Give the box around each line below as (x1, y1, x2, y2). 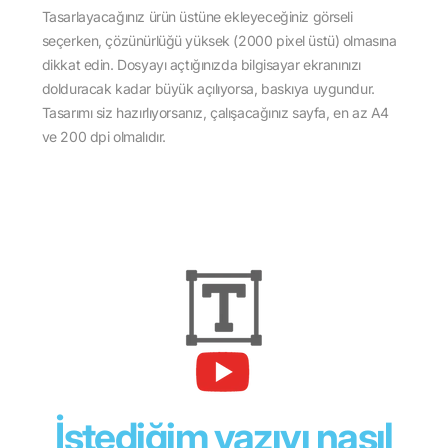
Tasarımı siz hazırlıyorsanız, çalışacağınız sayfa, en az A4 (41, 104, 389, 122)
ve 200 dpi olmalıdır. (41, 128, 166, 146)
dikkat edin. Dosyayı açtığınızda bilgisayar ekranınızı (41, 56, 361, 74)
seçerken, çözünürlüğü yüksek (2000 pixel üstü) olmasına (41, 32, 397, 50)
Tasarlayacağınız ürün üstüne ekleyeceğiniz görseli (41, 8, 353, 26)
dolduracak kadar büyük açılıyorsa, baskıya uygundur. (41, 80, 375, 98)
